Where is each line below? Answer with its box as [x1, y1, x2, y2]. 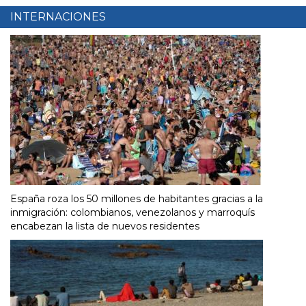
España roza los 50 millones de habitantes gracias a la [10, 192, 263, 205]
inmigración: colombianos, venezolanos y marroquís [10, 206, 255, 219]
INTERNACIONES [10, 10, 106, 23]
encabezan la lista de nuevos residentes [10, 219, 199, 232]
